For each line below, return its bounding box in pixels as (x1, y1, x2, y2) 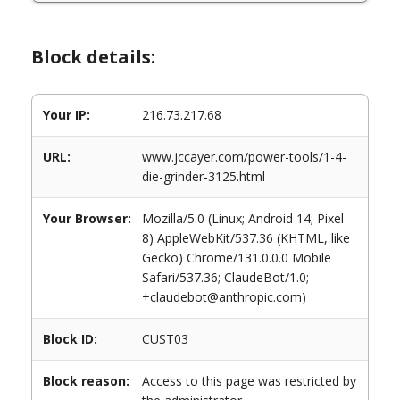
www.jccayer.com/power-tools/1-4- (142, 148, 346, 165)
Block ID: (43, 330, 97, 347)
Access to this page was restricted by (142, 372, 356, 389)
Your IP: (43, 106, 90, 123)
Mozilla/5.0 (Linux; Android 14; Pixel (142, 210, 344, 227)
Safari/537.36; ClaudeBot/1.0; (142, 269, 309, 286)
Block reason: (43, 372, 129, 389)
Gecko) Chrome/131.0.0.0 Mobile (142, 249, 331, 266)
